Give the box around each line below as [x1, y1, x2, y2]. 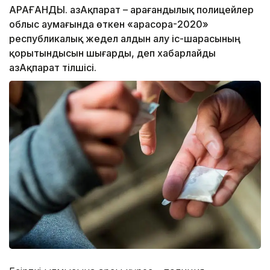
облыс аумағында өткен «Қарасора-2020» [9, 18, 209, 31]
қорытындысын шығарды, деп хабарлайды [9, 47, 216, 60]
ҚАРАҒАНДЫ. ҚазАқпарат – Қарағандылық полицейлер [9, 4, 254, 16]
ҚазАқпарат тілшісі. [9, 61, 96, 74]
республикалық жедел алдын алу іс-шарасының [9, 33, 240, 45]
